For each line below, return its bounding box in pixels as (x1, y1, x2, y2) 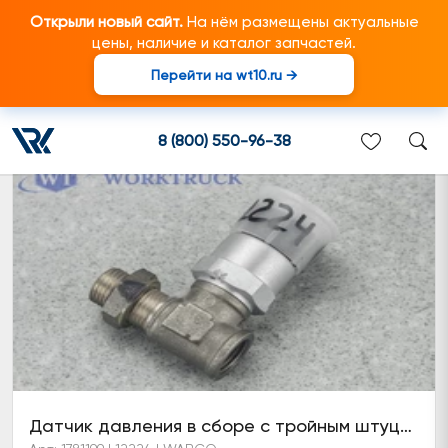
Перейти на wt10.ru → (151, 66, 297, 83)
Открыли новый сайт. (29, 13, 183, 31)
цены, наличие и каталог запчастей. (92, 34, 356, 52)
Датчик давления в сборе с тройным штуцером (400, 415, 412, 436)
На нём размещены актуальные (182, 13, 419, 31)
